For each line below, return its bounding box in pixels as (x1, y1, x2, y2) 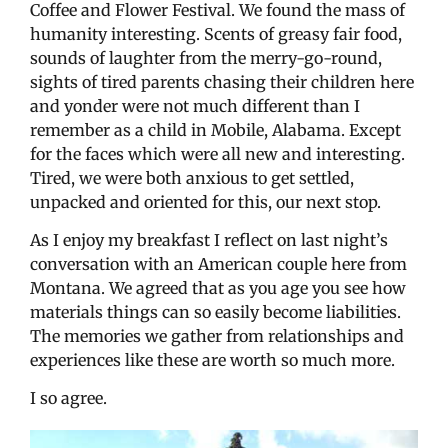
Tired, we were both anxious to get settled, (30, 167, 354, 188)
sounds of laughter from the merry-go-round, (30, 47, 382, 68)
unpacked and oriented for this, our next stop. (30, 191, 381, 212)
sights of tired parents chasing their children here (30, 71, 414, 92)
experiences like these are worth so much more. (30, 349, 395, 370)
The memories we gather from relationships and (30, 325, 404, 346)
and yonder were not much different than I (30, 95, 360, 116)
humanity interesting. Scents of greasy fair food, (30, 23, 402, 44)
